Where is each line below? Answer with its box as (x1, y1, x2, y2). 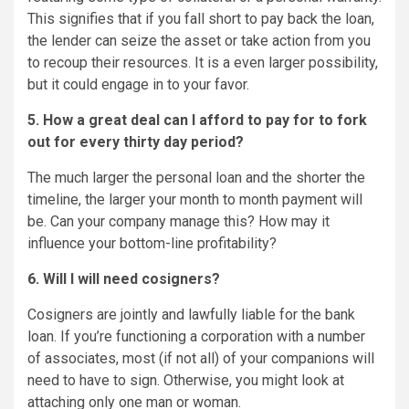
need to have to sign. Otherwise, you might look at (27, 372, 344, 390)
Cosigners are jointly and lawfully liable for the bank (27, 306, 355, 324)
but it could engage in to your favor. (27, 76, 253, 94)
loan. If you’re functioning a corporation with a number (27, 328, 365, 346)
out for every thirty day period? (27, 133, 244, 152)
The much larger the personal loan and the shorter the (27, 169, 365, 187)
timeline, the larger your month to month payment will (27, 191, 362, 209)
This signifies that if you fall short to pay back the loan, (27, 10, 374, 28)
